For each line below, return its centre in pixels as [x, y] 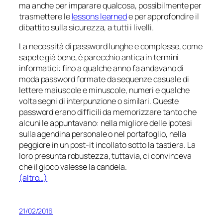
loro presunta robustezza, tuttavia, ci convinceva [106, 156]
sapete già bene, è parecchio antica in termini [99, 57]
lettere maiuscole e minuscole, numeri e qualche [105, 90]
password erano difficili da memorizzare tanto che [108, 112]
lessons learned [99, 16]
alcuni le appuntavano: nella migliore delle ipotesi [106, 123]
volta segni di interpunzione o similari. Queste [99, 101]
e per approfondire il [163, 16]
